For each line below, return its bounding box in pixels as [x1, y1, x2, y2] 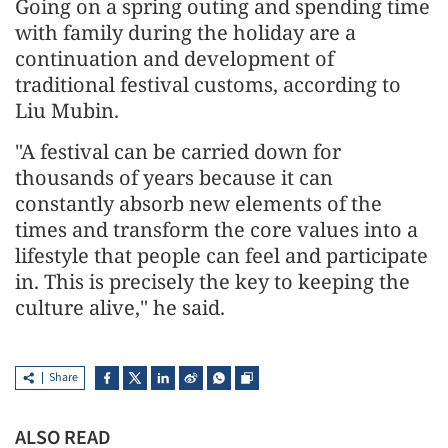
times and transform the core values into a [15, 215, 418, 243]
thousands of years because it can [15, 163, 333, 191]
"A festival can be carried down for [15, 137, 341, 165]
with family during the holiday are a [15, 18, 356, 46]
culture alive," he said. [15, 293, 235, 321]
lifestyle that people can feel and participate [15, 241, 428, 269]
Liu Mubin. [15, 96, 124, 124]
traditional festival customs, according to [15, 70, 401, 98]
